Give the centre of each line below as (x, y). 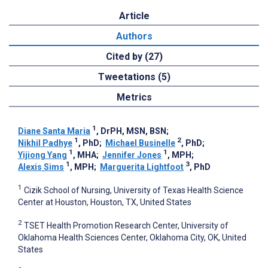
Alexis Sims (41, 167)
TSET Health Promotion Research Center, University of (126, 225)
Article (134, 16)
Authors (134, 36)
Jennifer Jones (132, 155)
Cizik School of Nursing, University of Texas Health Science (134, 191)
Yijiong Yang (42, 155)
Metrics (134, 98)
